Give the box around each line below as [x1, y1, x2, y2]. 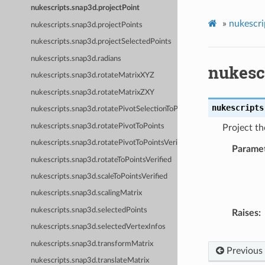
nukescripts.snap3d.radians [31, 54, 122, 63]
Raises [231, 208, 258, 218]
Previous [224, 245, 263, 256]
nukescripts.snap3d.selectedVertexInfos [31, 223, 166, 231]
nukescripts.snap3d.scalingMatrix [31, 189, 143, 198]
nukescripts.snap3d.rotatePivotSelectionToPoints [31, 105, 195, 114]
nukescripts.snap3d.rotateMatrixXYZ [31, 72, 155, 80]
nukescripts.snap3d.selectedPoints [31, 206, 148, 214]
